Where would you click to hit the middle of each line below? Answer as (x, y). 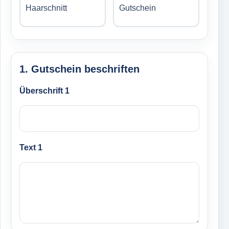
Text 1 (31, 147)
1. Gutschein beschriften (79, 69)
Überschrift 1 (44, 91)
